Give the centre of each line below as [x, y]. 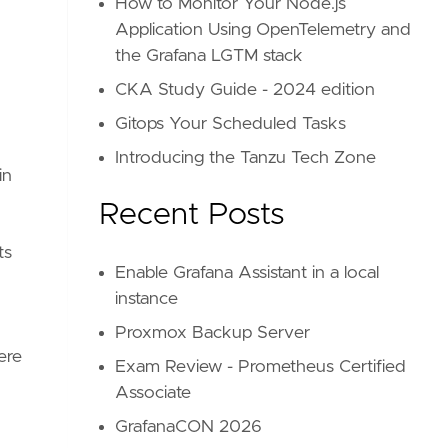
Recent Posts [192, 215]
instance [147, 299]
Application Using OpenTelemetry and [263, 30]
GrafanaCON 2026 [189, 427]
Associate [153, 393]
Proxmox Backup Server [213, 333]
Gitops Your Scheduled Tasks [231, 124]
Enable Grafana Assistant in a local [247, 273]
